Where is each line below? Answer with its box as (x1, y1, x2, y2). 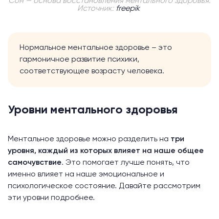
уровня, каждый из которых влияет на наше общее (8, 147, 204, 155)
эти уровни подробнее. (8, 194, 95, 202)
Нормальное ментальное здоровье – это (20, 44, 172, 52)
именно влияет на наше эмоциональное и (8, 171, 164, 179)
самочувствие (8, 159, 62, 167)
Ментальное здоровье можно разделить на (8, 135, 169, 144)
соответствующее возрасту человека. (20, 67, 164, 76)
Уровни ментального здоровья (8, 104, 177, 116)
